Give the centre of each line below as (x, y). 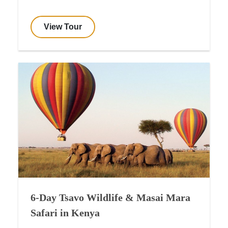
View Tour (63, 27)
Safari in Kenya (65, 212)
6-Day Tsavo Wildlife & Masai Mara (110, 197)
